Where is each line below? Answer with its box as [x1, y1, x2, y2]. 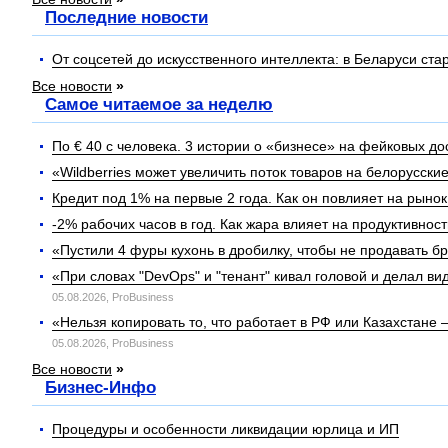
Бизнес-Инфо [45, 377, 156, 397]
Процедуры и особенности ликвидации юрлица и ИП [52, 421, 399, 437]
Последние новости [45, 7, 208, 27]
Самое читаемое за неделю [45, 94, 273, 114]
